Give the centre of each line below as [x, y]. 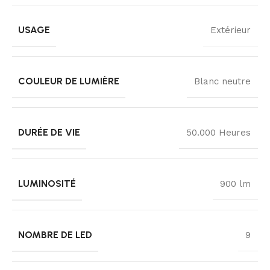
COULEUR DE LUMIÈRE [69, 81]
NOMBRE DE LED [55, 234]
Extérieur [231, 30]
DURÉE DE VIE [49, 132]
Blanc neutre [222, 81]
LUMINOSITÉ [47, 183]
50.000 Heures [218, 132]
